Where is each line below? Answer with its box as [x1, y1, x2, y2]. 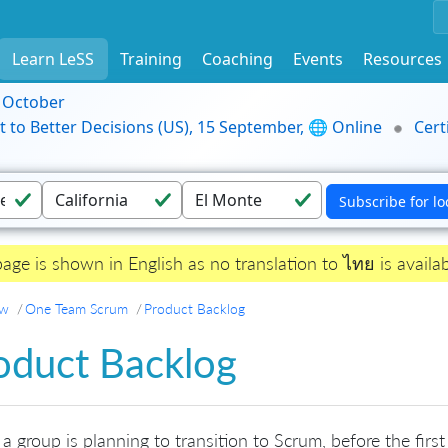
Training [120, 47, 182, 70]
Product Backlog [144, 300, 245, 318]
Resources [363, 47, 442, 70]
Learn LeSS [12, 47, 94, 70]
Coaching [202, 47, 273, 70]
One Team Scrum [25, 300, 128, 318]
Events [293, 47, 343, 70]
